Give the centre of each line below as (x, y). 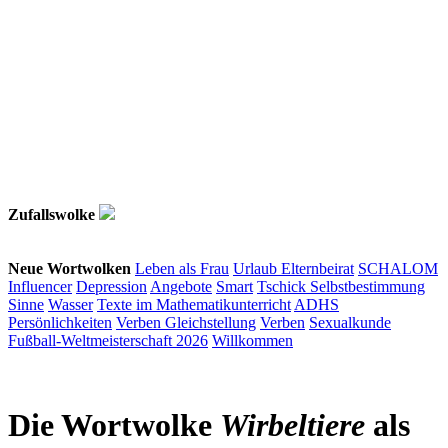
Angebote (181, 286)
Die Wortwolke (114, 425)
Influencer (40, 286)
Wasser (70, 304)
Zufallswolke (51, 214)
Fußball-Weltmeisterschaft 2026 (108, 340)
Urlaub (257, 268)
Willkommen (252, 340)
